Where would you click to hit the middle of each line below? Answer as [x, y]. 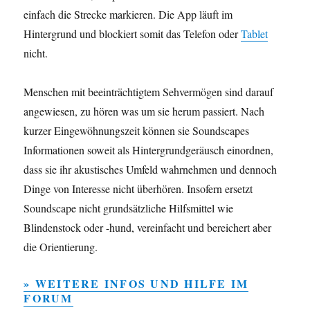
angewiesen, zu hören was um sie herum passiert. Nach [144, 111]
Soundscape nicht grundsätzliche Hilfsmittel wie [129, 208]
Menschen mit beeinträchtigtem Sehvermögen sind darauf [149, 92]
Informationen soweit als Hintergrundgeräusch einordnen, [149, 150]
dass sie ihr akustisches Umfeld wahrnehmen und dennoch [151, 170]
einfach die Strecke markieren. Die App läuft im [128, 15]
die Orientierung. [61, 247]
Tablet [255, 34]
